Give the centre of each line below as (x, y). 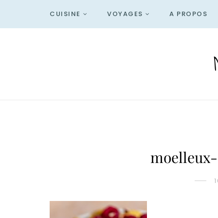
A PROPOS (188, 14)
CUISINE (65, 14)
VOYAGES (125, 14)
